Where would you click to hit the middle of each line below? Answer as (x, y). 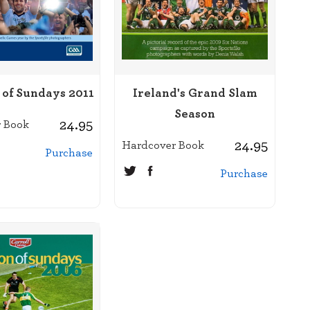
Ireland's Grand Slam (195, 92)
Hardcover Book (163, 144)
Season (195, 113)
